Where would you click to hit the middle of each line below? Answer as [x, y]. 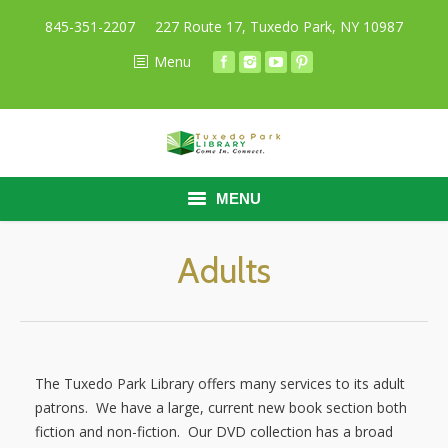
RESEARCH [143, 348]
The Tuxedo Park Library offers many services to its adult [220, 383]
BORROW [139, 301]
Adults [224, 270]
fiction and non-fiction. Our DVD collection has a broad [214, 431]
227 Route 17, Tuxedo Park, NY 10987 [279, 26]
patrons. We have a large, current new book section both [221, 407]
